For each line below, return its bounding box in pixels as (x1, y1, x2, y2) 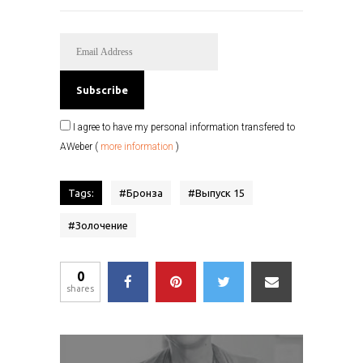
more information (100, 141, 173, 153)
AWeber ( (60, 141, 100, 153)
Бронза (126, 187, 163, 199)
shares (66, 284, 94, 294)
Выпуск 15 (195, 187, 245, 199)
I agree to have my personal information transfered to (70, 122, 295, 134)
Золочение (75, 220, 128, 232)
